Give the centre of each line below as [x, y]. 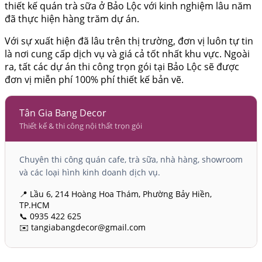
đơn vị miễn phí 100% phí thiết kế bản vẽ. [94, 80]
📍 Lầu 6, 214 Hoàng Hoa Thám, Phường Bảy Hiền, [116, 194]
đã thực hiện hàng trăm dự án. [72, 19]
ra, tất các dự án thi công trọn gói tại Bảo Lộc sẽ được [122, 67]
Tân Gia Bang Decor [63, 113]
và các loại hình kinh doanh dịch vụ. [90, 173]
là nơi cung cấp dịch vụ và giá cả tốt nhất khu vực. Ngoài [127, 54]
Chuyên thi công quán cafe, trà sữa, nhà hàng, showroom [131, 160]
